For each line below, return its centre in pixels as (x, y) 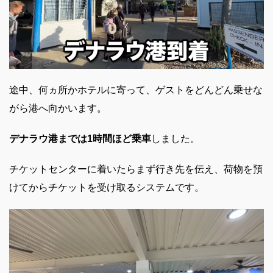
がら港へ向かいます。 (58, 108)
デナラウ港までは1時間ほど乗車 (80, 138)
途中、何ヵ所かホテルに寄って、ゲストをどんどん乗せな (136, 90)
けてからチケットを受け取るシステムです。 (107, 187)
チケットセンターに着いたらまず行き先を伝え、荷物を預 (136, 169)
